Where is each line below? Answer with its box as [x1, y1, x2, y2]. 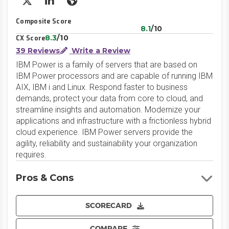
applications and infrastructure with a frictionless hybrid [16, 116, 211, 126]
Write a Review [70, 46, 130, 55]
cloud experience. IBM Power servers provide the [16, 127, 193, 137]
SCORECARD [85, 201, 132, 210]
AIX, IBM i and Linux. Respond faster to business [16, 82, 188, 92]
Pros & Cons [16, 172, 74, 184]
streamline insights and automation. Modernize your [16, 105, 200, 114]
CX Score [16, 34, 45, 42]
